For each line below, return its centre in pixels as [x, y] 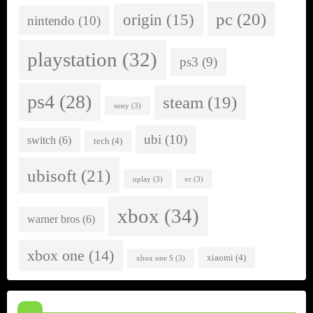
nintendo [51, 20]
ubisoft [52, 175]
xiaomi [220, 258]
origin [142, 20]
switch [42, 140]
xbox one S [154, 259]
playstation [73, 60]
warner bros [54, 219]
